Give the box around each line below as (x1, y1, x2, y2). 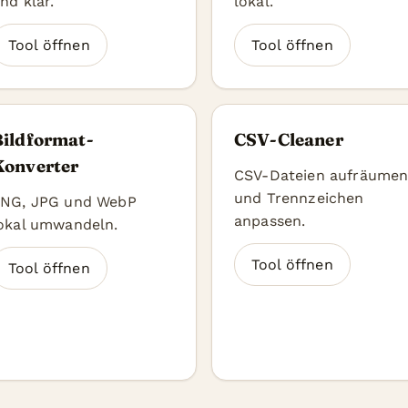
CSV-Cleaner (234, 129, 343, 150)
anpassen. (234, 212, 306, 229)
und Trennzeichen (234, 189, 364, 207)
